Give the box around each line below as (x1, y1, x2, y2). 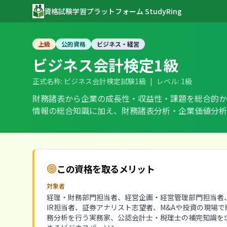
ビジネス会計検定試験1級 (64, 76, 146, 86)
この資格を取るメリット (57, 162, 155, 175)
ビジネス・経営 (97, 40, 139, 48)
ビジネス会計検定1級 (32, 54, 178, 76)
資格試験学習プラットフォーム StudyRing (44, 6, 182, 16)
